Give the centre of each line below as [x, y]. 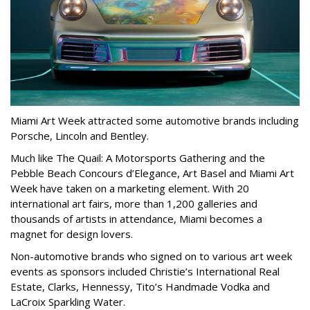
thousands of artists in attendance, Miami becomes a [136, 219]
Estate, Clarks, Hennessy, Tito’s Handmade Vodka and [140, 287]
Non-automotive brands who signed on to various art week [151, 256]
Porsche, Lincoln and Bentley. [81, 136]
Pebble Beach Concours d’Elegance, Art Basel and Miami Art [152, 173]
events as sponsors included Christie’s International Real [145, 272]
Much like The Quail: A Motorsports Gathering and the [138, 158]
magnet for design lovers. [72, 234]
